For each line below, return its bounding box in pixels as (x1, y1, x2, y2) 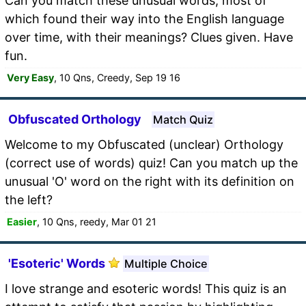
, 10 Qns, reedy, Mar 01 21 (37, 215, 156, 227)
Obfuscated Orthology (8, 111, 141, 126)
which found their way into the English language (5, 11, 284, 26)
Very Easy (7, 71, 54, 83)
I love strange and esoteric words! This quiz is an (5, 281, 287, 296)
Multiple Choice (124, 256, 208, 270)
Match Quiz (153, 112, 213, 126)
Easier (7, 215, 37, 227)
